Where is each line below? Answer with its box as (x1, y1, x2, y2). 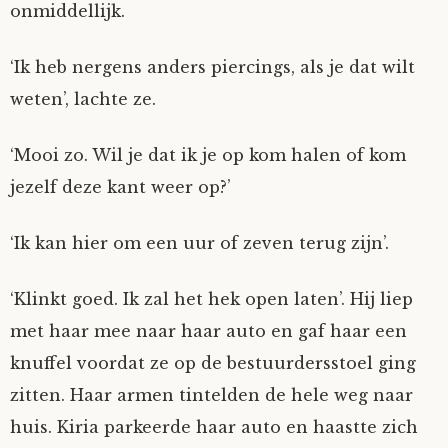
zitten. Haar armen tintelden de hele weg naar (10, 385, 413, 405)
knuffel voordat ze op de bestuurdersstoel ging (10, 353, 416, 373)
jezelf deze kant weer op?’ (10, 177, 231, 197)
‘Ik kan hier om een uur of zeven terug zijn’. (10, 233, 389, 253)
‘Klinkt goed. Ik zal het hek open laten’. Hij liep (10, 289, 413, 309)
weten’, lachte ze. (10, 89, 156, 109)
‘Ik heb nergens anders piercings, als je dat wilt (10, 57, 415, 77)
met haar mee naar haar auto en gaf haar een (10, 321, 407, 341)
